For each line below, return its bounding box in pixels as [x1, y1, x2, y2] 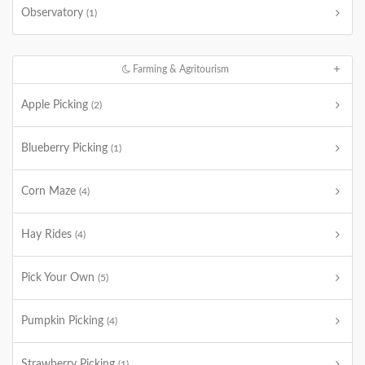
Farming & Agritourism [130, 64, 230, 74]
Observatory [21, 7, 86, 19]
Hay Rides [21, 229, 75, 240]
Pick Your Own [21, 272, 98, 284]
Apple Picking [21, 99, 91, 111]
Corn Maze [21, 186, 79, 197]
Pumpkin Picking [21, 315, 107, 327]
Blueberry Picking [21, 143, 111, 154]
